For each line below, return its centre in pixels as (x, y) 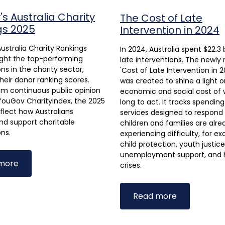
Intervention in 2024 (170, 30)
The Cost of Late (161, 18)
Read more (155, 196)
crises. (131, 165)
